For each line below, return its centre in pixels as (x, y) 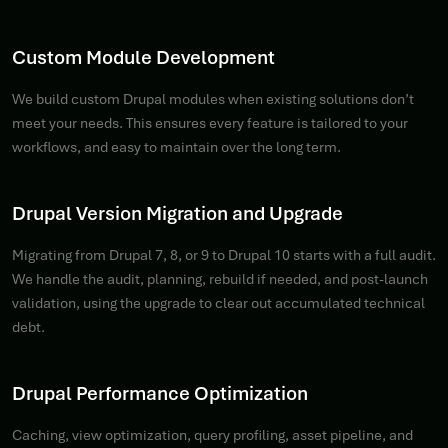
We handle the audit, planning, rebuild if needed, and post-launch (220, 279)
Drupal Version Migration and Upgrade (177, 213)
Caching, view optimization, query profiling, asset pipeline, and (212, 435)
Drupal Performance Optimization (160, 393)
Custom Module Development (143, 57)
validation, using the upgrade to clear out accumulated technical (218, 303)
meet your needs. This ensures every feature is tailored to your (210, 123)
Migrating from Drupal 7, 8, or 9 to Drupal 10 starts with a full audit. (224, 255)
